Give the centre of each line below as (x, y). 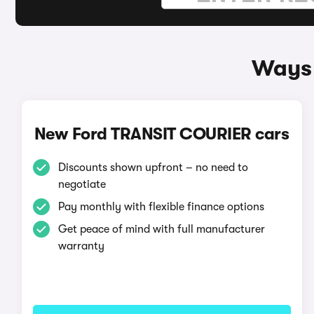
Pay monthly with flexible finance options (161, 207)
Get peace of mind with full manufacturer (161, 229)
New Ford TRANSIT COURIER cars (162, 134)
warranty (81, 246)
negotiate (82, 184)
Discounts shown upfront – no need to (153, 168)
